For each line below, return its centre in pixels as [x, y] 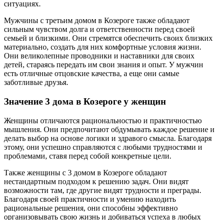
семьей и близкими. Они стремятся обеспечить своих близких [108, 38]
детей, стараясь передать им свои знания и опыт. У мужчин [104, 65]
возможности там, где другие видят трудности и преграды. [103, 190]
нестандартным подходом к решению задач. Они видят [96, 181]
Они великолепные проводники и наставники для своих [99, 56]
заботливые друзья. [36, 82]
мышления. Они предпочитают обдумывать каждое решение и [109, 129]
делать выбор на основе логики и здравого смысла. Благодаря [108, 138]
